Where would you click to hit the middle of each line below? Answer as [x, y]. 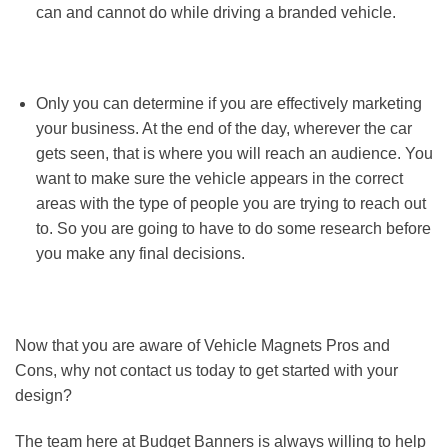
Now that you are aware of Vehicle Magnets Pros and [202, 345]
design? [43, 395]
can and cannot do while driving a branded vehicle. [215, 12]
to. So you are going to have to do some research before [233, 229]
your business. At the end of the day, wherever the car [223, 129]
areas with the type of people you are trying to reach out [230, 204]
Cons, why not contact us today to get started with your [206, 370]
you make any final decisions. [140, 254]
